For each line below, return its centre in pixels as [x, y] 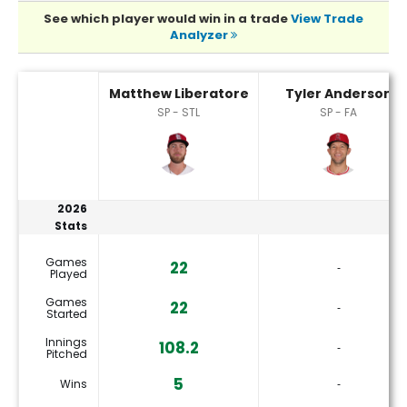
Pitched [67, 354]
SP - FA [338, 113]
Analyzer [200, 35]
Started [67, 314]
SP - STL [179, 113]
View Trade [327, 19]
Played [69, 274]
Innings [66, 342]
